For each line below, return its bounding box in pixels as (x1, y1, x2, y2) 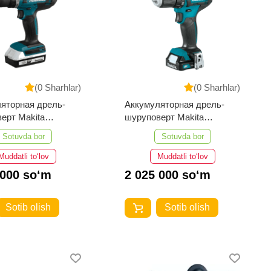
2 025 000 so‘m (125, 168, 211, 181)
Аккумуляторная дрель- (125, 99, 225, 109)
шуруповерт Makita (125, 111, 204, 122)
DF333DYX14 (125, 124, 180, 135)
